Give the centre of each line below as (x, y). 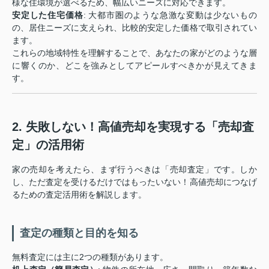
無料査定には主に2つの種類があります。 (90, 257)
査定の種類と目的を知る (79, 233)
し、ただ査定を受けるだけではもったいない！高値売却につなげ (134, 182)
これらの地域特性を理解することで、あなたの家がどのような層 (134, 53)
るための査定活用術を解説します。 (79, 195)
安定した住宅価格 (48, 15)
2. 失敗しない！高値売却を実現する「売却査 (133, 127)
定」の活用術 (48, 145)
